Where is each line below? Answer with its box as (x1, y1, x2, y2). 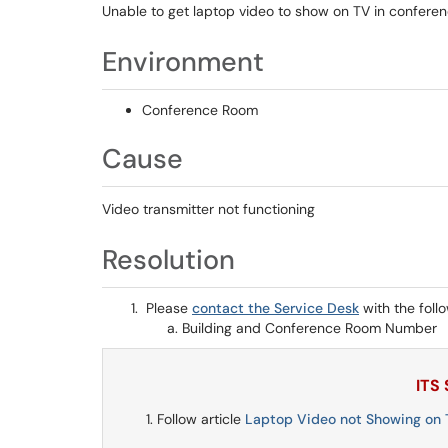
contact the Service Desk (192, 299, 359, 317)
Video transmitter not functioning (102, 200, 315, 218)
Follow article (157, 410, 245, 428)
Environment (102, 44, 264, 79)
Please (142, 299, 192, 317)
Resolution (102, 242, 235, 277)
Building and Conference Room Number (182, 319, 437, 337)
